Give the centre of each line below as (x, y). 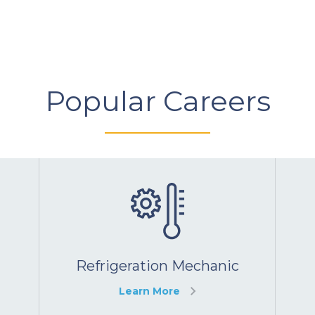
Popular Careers (157, 101)
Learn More (149, 291)
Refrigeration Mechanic (157, 266)
